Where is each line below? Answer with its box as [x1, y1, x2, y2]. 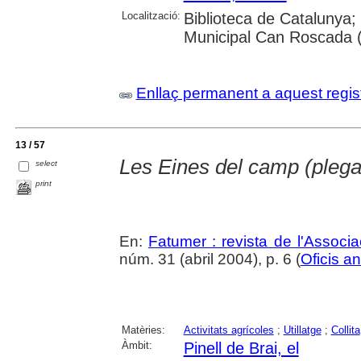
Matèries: [121, 324, 165, 337]
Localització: [121, 10, 180, 23]
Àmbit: [121, 339, 152, 352]
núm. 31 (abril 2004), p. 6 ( [118, 251, 301, 268]
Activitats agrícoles [183, 324, 274, 337]
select [35, 159, 58, 168]
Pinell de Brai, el [183, 339, 299, 358]
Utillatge [283, 324, 322, 337]
